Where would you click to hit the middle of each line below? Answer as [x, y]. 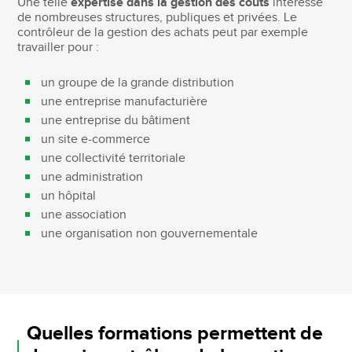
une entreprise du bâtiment [116, 120]
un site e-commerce [96, 139]
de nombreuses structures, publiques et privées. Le [158, 17]
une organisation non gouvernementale [150, 233]
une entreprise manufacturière [125, 101]
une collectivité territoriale [114, 158]
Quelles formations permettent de [175, 333]
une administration [92, 177]
